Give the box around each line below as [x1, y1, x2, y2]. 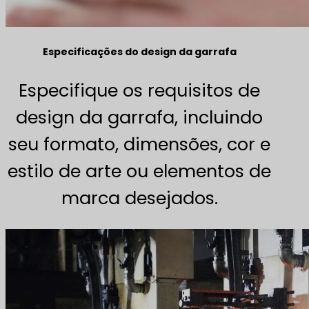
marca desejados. [61, 185, 218, 210]
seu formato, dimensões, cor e [8, 131, 271, 157]
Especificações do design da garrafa [42, 45, 237, 59]
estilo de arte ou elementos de [8, 158, 272, 183]
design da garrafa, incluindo [16, 104, 263, 130]
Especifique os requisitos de [19, 77, 261, 103]
